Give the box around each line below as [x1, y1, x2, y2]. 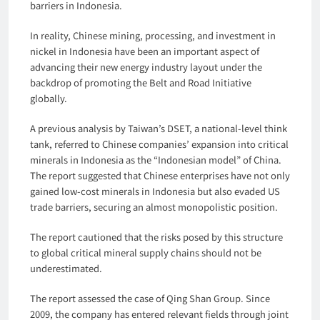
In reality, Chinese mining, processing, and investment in [30, 28, 276, 42]
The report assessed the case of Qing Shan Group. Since [30, 291, 270, 305]
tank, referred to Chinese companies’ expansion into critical [30, 136, 289, 151]
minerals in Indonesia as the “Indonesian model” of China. [30, 152, 281, 166]
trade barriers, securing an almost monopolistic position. [30, 199, 278, 214]
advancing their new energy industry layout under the [30, 59, 262, 74]
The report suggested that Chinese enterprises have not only [30, 168, 290, 182]
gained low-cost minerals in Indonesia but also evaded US [30, 184, 280, 198]
